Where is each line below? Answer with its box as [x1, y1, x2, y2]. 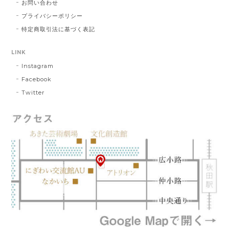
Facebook [21, 75, 52, 83]
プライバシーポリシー [21, 12, 83, 19]
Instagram [21, 62, 54, 70]
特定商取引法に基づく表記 [21, 25, 95, 33]
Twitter [21, 88, 45, 96]
